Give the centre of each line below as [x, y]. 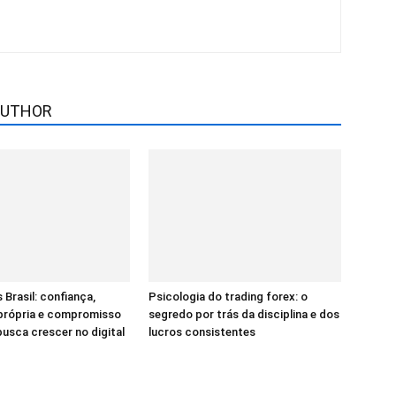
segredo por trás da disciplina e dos [244, 315]
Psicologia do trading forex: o [228, 297]
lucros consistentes [202, 332]
